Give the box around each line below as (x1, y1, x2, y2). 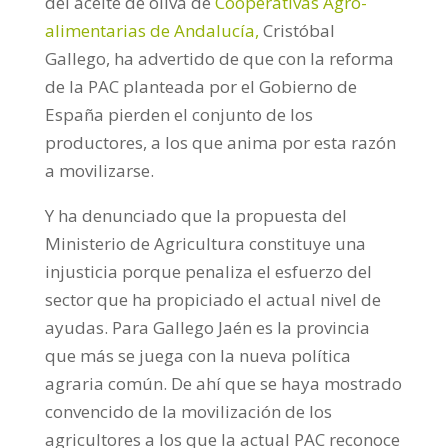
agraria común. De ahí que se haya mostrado (44, 372, 402, 395)
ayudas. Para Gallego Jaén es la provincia (44, 316, 370, 339)
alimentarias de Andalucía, (44, 19, 259, 42)
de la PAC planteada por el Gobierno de (44, 75, 357, 98)
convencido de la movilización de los (44, 400, 332, 423)
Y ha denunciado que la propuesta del (44, 204, 347, 227)
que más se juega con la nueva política (44, 344, 351, 367)
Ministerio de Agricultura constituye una (44, 232, 366, 255)
